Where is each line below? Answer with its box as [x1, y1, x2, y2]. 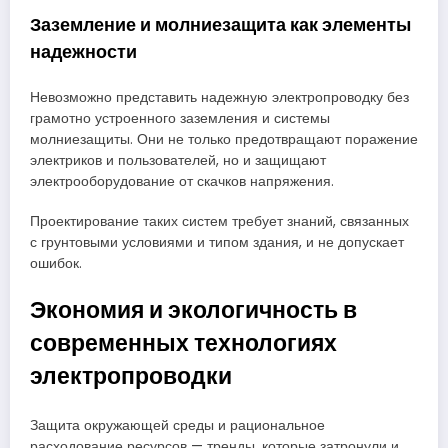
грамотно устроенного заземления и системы [30, 109, 330, 129]
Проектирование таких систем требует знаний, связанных [30, 212, 409, 232]
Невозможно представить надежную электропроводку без [30, 88, 409, 108]
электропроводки [30, 359, 232, 392]
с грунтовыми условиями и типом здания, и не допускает [30, 233, 404, 253]
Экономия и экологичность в [30, 293, 357, 326]
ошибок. [30, 254, 82, 274]
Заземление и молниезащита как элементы [30, 11, 411, 37]
